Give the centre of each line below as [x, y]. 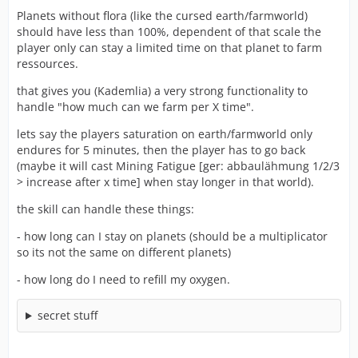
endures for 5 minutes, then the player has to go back [161, 150]
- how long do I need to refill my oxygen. [123, 279]
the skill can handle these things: [105, 209]
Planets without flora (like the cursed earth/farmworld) [162, 16]
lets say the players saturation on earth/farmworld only [165, 134]
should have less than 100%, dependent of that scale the [169, 32]
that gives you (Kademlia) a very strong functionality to [162, 91]
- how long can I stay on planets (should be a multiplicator [172, 236]
